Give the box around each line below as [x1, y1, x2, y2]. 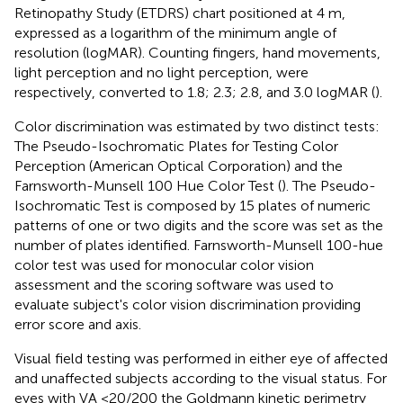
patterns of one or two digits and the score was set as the [14, 216, 383, 234]
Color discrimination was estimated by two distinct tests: [14, 117, 380, 135]
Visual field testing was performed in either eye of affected [14, 349, 388, 367]
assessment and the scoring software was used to [14, 275, 334, 293]
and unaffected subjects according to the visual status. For [14, 369, 387, 387]
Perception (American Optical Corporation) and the [14, 157, 343, 175]
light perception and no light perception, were [14, 63, 309, 81]
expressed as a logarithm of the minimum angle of [14, 23, 336, 41]
